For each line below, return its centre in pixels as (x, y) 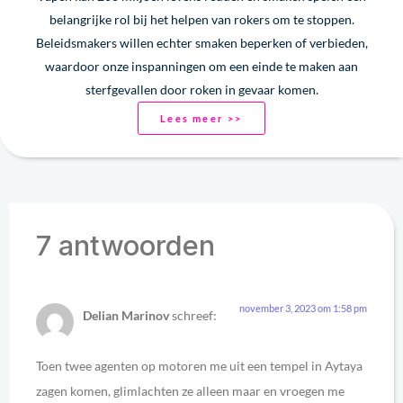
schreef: (194, 315)
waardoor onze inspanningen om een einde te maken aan (201, 66)
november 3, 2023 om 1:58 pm (303, 308)
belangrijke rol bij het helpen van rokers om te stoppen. (201, 19)
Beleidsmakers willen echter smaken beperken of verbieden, (201, 42)
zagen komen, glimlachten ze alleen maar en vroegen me (190, 390)
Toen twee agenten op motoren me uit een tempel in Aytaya (199, 365)
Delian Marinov (126, 315)
